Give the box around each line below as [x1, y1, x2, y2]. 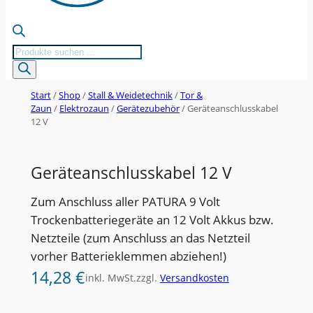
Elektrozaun [59, 102, 109, 115]
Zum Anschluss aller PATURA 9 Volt [30, 193, 220, 210]
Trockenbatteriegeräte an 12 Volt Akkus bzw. [30, 211, 274, 228]
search [12, 59, 48, 76]
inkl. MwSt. [85, 270, 136, 284]
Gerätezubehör [116, 102, 180, 115]
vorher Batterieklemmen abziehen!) [30, 247, 226, 264]
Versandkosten [159, 270, 229, 284]
